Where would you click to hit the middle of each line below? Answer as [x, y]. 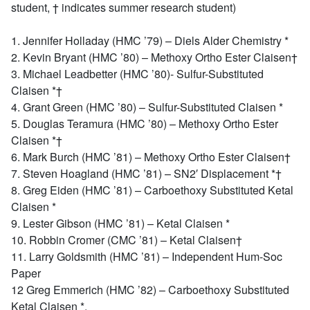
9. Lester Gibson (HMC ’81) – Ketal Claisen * [120, 223]
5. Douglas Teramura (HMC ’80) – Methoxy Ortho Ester [145, 124]
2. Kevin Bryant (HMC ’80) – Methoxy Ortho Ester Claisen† [154, 57]
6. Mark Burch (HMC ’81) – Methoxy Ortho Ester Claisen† [151, 157]
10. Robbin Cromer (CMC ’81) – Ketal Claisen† [127, 240]
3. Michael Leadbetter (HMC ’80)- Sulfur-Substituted [137, 74]
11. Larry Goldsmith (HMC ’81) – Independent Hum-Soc [147, 256]
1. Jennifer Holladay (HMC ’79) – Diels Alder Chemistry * [150, 40]
